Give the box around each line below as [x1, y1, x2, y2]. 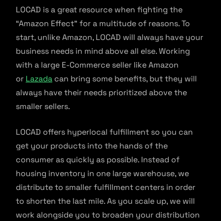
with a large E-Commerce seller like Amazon [16, 60, 179, 70]
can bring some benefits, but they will [52, 74, 197, 84]
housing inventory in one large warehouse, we [16, 168, 189, 179]
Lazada [26, 74, 52, 84]
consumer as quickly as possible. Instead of [16, 154, 180, 165]
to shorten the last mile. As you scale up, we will [16, 196, 195, 206]
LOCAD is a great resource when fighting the [16, 4, 183, 15]
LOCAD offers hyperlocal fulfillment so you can [16, 127, 193, 137]
